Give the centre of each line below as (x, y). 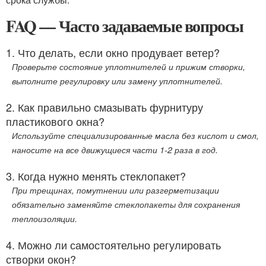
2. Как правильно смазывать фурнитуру (104, 107)
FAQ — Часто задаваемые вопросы (125, 26)
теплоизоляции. (45, 218)
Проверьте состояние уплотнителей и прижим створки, (129, 66)
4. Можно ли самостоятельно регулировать (113, 244)
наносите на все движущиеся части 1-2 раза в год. (115, 149)
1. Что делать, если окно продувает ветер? (113, 52)
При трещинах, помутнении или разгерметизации (115, 190)
